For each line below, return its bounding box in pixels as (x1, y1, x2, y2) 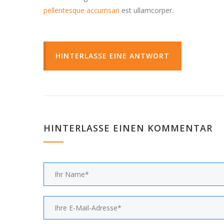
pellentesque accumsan (43, 5, 119, 15)
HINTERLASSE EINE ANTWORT (55, 51, 169, 60)
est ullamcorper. (119, 5, 173, 15)
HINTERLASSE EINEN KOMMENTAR (43, 122, 212, 134)
